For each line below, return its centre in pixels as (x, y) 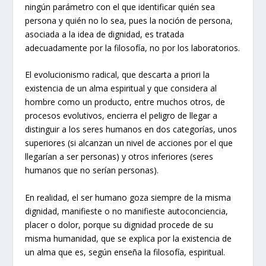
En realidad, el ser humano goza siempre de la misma (128, 197)
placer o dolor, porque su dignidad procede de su (119, 224)
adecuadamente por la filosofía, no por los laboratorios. (133, 47)
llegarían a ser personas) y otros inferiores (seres (119, 157)
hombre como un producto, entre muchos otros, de (125, 102)
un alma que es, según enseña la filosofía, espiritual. (125, 252)
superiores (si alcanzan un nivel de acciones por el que (129, 143)
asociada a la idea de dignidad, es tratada (105, 34)
